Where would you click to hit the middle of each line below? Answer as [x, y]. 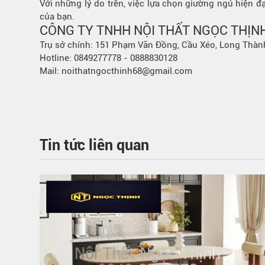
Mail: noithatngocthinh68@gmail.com [116, 71]
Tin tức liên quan [94, 145]
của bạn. [57, 17]
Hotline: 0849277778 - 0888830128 [109, 58]
